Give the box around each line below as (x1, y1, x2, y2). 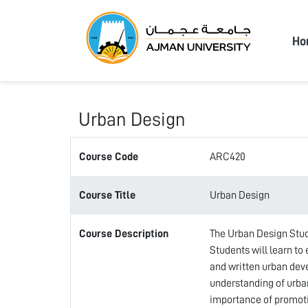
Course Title (79, 190, 135, 201)
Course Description (79, 228, 168, 239)
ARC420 (209, 151, 245, 162)
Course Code (79, 151, 138, 162)
